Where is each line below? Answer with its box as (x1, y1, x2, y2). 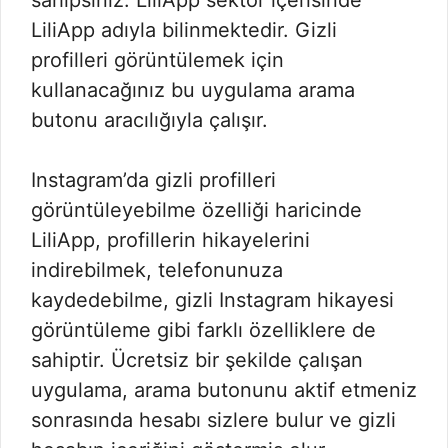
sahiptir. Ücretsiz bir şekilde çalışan (31, 348, 363, 373)
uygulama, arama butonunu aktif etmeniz (31, 378, 417, 403)
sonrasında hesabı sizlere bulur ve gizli (31, 408, 396, 433)
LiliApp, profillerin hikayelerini (31, 228, 310, 253)
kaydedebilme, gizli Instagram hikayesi (31, 288, 394, 313)
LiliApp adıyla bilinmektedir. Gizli (31, 18, 337, 43)
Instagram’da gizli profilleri (31, 168, 276, 193)
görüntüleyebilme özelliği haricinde (31, 198, 362, 223)
